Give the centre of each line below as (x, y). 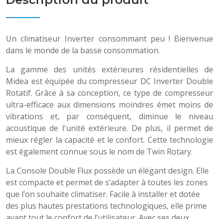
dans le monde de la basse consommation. (83, 50)
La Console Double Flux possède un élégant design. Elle (107, 171)
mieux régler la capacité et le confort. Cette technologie (109, 140)
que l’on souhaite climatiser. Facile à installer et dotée (103, 194)
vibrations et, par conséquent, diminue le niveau (109, 116)
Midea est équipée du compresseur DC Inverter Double (109, 81)
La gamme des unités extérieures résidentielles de (109, 69)
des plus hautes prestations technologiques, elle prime (106, 206)
